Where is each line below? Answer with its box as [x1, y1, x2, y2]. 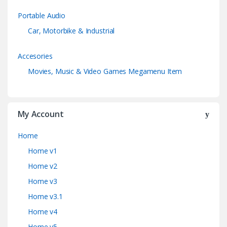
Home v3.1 [28, 191, 63, 201]
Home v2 [28, 161, 58, 171]
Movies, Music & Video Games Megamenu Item [28, 66, 182, 76]
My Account [18, 108, 64, 120]
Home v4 [28, 206, 58, 216]
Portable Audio [18, 10, 66, 20]
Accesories [18, 51, 53, 61]
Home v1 [28, 145, 58, 156]
